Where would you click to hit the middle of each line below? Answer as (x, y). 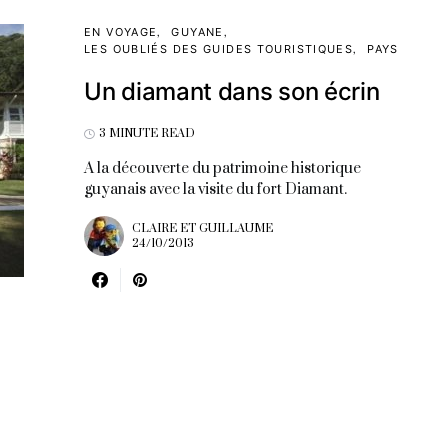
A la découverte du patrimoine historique (222, 168)
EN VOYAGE (121, 32)
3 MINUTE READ (147, 133)
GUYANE (197, 32)
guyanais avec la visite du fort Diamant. (215, 189)
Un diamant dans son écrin (232, 91)
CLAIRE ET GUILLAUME (202, 228)
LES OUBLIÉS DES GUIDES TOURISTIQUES (219, 49)
